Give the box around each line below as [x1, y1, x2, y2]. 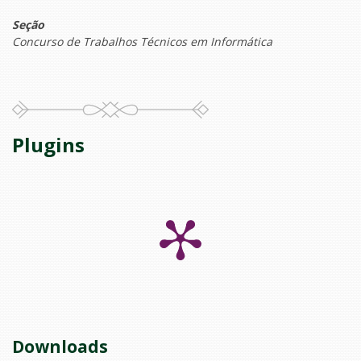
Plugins [12, 131, 85, 159]
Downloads [12, 335, 108, 359]
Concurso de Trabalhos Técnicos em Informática [12, 34, 272, 50]
